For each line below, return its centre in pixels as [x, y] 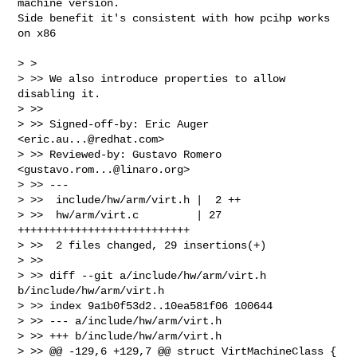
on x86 [37, 33]
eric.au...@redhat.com [91, 139]
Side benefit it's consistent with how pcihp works [174, 18]
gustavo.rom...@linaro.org [104, 169]
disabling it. [59, 94]
